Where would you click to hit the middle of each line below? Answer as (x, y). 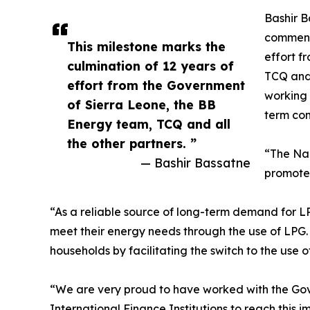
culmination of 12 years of (151, 66)
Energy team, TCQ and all (149, 124)
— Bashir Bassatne (195, 163)
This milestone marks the (146, 47)
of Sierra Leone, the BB (142, 105)
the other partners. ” (132, 144)
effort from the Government (156, 85)
